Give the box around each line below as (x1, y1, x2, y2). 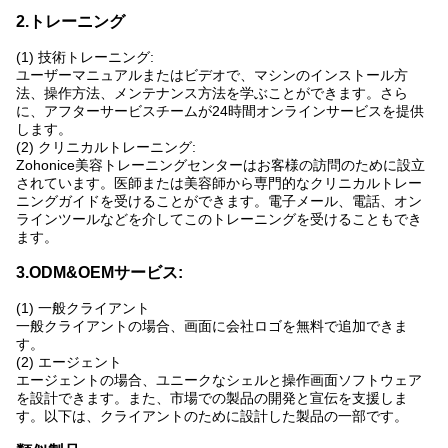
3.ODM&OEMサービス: (16, 264, 183, 282)
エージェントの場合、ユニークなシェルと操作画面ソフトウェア (16, 372, 422, 389)
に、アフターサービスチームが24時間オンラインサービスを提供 (16, 103, 424, 120)
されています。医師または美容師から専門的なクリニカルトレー (16, 175, 422, 192)
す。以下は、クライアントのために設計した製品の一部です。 (16, 408, 408, 425)
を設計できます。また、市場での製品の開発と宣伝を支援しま (16, 390, 408, 407)
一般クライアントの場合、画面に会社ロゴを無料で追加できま (16, 318, 408, 335)
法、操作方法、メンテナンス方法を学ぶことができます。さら (16, 85, 408, 102)
